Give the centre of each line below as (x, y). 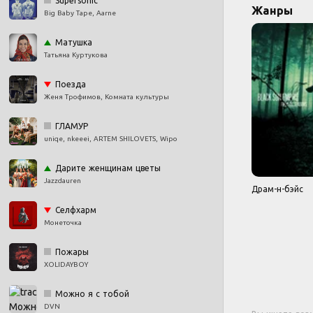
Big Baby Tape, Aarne (80, 13)
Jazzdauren (63, 181)
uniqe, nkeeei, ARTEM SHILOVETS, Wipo (111, 139)
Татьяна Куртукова (76, 55)
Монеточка (63, 223)
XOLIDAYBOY (66, 264)
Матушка (74, 42)
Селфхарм (76, 210)
